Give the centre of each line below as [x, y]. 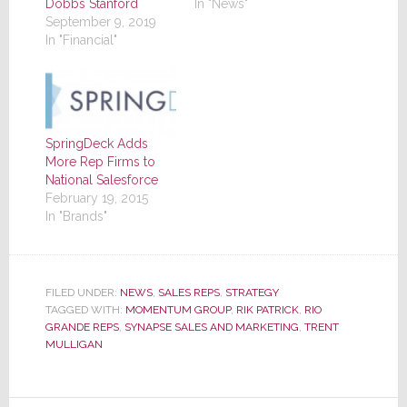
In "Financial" [81, 40]
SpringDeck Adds [96, 144]
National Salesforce [101, 180]
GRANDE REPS [82, 328]
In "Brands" [76, 217]
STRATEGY [252, 293]
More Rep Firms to [100, 162]
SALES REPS [189, 293]
